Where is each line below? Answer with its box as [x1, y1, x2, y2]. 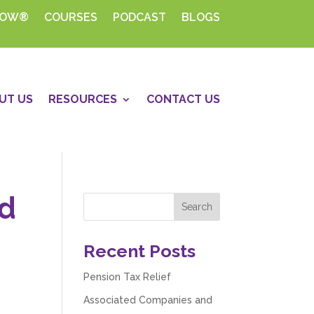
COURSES [43, 11, 97, 24]
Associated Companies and [83, 294, 213, 306]
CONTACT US [146, 93, 220, 107]
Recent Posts [83, 240, 196, 261]
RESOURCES [48, 93, 117, 107]
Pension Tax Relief [83, 271, 172, 282]
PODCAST [112, 11, 166, 24]
